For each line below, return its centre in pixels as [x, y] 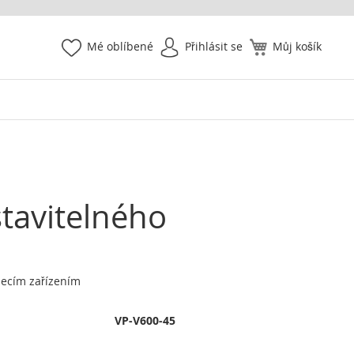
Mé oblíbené [120, 46]
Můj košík [297, 46]
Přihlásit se [214, 46]
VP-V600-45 [145, 320]
